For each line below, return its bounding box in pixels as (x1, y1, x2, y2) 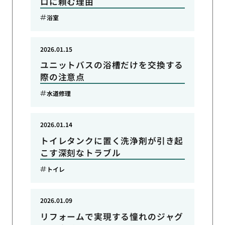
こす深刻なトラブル (40, 147, 121, 159)
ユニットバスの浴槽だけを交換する (40, 59, 184, 71)
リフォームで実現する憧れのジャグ (40, 210, 184, 222)
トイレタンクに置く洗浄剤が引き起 (40, 135, 184, 147)
